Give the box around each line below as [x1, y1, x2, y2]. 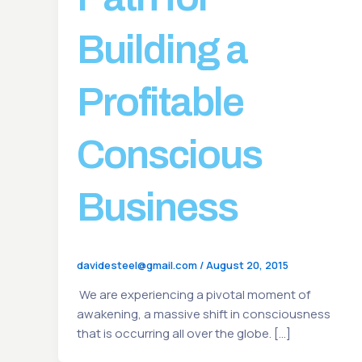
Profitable [76, 80, 243, 125]
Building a [76, 27, 247, 73]
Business [76, 185, 238, 230]
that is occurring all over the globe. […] [76, 325, 291, 343]
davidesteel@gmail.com [76, 258, 200, 273]
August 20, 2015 [205, 258, 288, 273]
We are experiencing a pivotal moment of [76, 286, 310, 304]
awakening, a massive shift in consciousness [76, 305, 330, 323]
